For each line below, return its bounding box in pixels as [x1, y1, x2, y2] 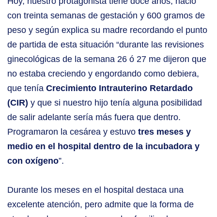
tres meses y [138, 127, 191, 137]
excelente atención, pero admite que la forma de [7, 200, 194, 210]
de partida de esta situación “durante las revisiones [7, 40, 204, 50]
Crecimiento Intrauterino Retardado [46, 83, 193, 93]
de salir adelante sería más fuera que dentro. [7, 112, 181, 123]
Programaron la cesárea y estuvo [7, 127, 138, 137]
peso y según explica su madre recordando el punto [7, 25, 207, 35]
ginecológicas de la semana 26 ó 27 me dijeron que [7, 54, 206, 64]
